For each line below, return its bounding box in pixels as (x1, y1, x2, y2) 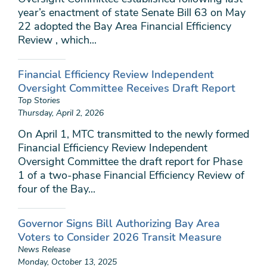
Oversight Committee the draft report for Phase (18, 154, 243, 169)
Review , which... (18, 33, 97, 47)
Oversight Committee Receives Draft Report (18, 81, 235, 95)
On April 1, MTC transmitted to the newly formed (18, 127, 249, 141)
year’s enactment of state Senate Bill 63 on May (18, 5, 246, 20)
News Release (18, 244, 70, 255)
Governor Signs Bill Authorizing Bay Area (18, 216, 220, 231)
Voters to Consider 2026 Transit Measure (18, 230, 222, 244)
